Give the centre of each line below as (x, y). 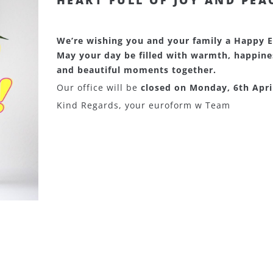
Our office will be (98, 87)
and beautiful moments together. (138, 70)
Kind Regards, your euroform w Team (143, 105)
